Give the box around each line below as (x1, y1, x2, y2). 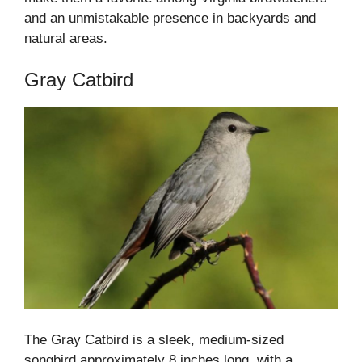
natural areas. (24, 30, 107, 46)
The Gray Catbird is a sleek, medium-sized (24, 332, 284, 348)
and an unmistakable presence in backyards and (24, 10, 316, 26)
